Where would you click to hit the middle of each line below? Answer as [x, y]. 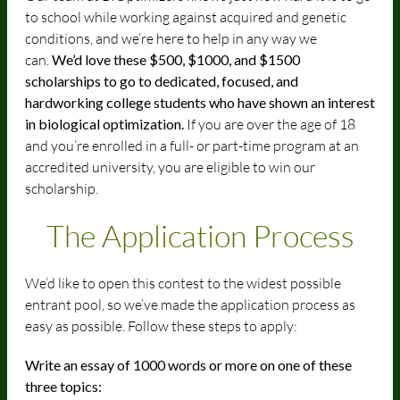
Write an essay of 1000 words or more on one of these [188, 365]
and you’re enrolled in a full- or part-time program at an [192, 146]
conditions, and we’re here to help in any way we [171, 38]
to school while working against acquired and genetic [186, 17]
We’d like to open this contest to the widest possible [183, 283]
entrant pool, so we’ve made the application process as [190, 304]
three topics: [63, 386]
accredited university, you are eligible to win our [170, 167]
